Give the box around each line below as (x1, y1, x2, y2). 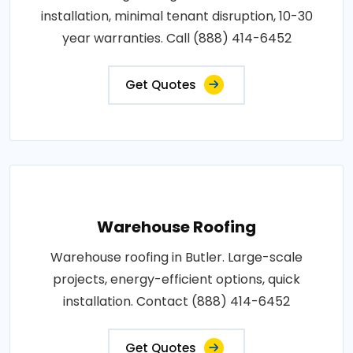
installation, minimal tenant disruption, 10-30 (40, 6, 313, 25)
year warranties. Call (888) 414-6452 (61, 28, 292, 47)
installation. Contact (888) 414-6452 (63, 292, 290, 310)
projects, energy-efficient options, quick (53, 269, 300, 288)
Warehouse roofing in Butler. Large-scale (50, 247, 303, 266)
